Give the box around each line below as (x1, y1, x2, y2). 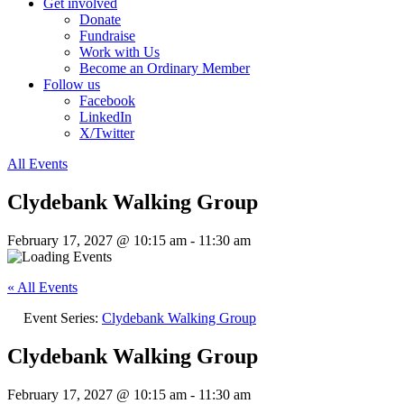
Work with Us (79, 44, 160, 60)
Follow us (43, 77, 100, 92)
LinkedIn (79, 109, 132, 124)
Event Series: (23, 309, 102, 326)
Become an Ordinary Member (79, 60, 250, 76)
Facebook (79, 93, 135, 108)
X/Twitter (79, 125, 134, 141)
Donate (79, 12, 121, 27)
